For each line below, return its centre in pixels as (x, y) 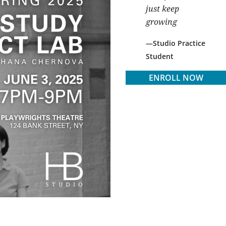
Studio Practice (179, 43)
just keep (162, 9)
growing (161, 22)
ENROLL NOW (176, 78)
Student (160, 56)
